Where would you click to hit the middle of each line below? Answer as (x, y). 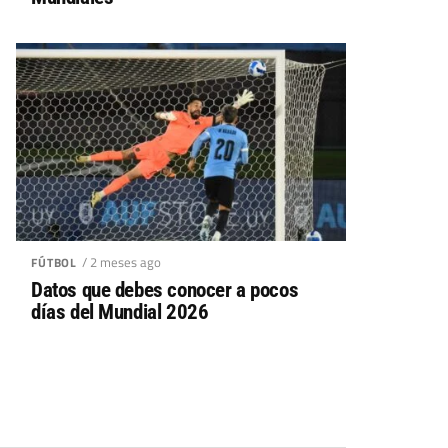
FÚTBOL (54, 262)
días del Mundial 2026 (120, 312)
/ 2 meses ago (122, 262)
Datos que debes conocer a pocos (165, 290)
